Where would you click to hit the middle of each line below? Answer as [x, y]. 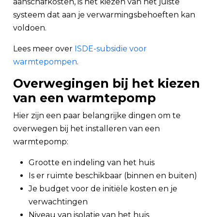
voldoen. [30, 28]
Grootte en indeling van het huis [92, 163]
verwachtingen [58, 202]
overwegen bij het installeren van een [86, 129]
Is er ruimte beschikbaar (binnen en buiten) [113, 176]
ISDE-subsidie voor [111, 49]
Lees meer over [44, 49]
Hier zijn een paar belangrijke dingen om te [97, 116]
